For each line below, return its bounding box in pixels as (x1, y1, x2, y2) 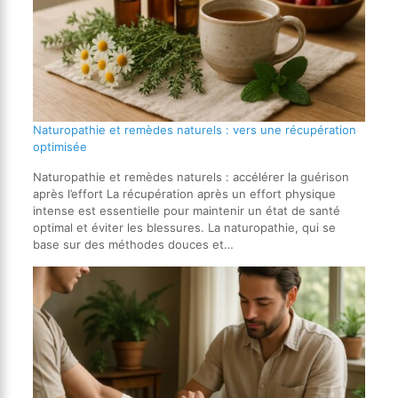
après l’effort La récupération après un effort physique (32, 187, 336, 202)
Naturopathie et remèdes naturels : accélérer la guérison (32, 170, 349, 185)
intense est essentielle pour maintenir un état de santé (32, 203, 340, 219)
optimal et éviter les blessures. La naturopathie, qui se (32, 220, 336, 235)
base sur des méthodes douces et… (32, 237, 234, 252)
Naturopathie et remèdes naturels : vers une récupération (32, 123, 356, 138)
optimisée (32, 139, 87, 155)
